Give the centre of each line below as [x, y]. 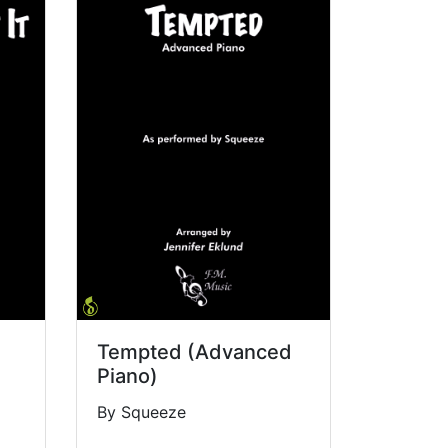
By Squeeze [141, 412]
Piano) [127, 376]
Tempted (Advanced [194, 352]
